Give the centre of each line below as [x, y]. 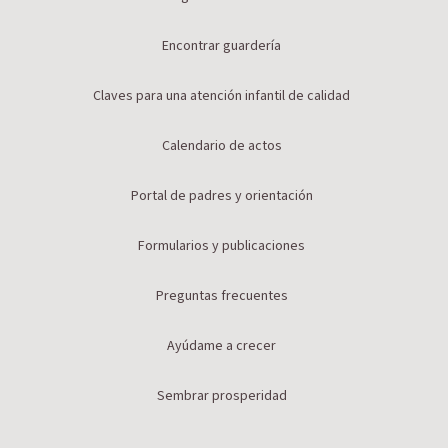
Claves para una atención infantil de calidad [221, 96]
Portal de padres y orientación [221, 196]
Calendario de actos [221, 146]
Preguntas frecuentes [221, 296]
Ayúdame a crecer [221, 346]
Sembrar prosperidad [221, 396]
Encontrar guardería [221, 46]
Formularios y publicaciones [221, 246]
